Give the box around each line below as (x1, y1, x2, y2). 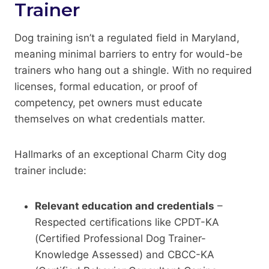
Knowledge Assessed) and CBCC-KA (35, 248, 214, 261)
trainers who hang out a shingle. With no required (14, 64, 252, 76)
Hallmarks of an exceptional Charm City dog (14, 148, 226, 160)
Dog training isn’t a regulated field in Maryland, (14, 31, 240, 44)
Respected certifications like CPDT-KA (35, 216, 219, 228)
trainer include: (14, 164, 86, 177)
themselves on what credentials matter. (14, 112, 205, 125)
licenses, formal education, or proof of (14, 80, 198, 92)
